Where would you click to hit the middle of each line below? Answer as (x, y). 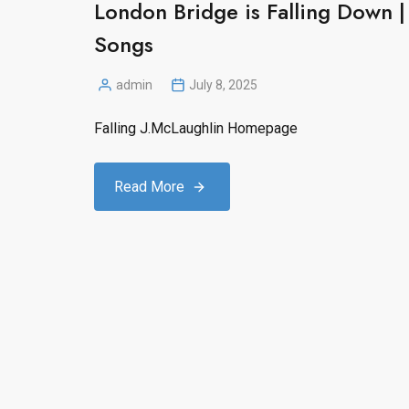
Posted (114, 93)
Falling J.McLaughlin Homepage (196, 128)
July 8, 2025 (223, 84)
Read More (149, 186)
